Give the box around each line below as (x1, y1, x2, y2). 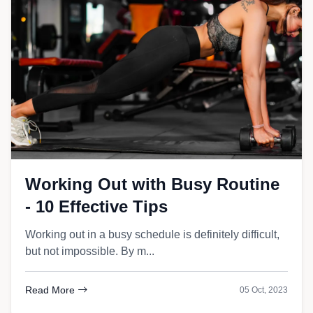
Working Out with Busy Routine (25, 175, 279, 194)
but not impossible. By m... (25, 245, 154, 257)
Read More (25, 284, 78, 296)
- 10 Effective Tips (25, 197, 168, 216)
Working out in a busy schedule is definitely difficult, (25, 228, 279, 240)
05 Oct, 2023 (240, 285, 288, 295)
